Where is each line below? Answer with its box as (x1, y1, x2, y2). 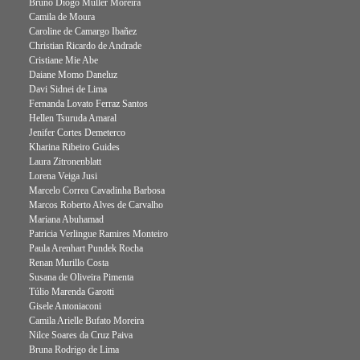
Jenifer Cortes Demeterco (29, 127, 125, 138)
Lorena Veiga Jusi (29, 170, 97, 182)
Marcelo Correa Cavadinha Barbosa (29, 185, 165, 196)
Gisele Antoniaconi (29, 301, 101, 312)
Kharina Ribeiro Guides (29, 141, 120, 153)
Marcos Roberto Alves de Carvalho (29, 199, 163, 211)
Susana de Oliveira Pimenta (29, 272, 133, 283)
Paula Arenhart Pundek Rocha (29, 243, 143, 254)
